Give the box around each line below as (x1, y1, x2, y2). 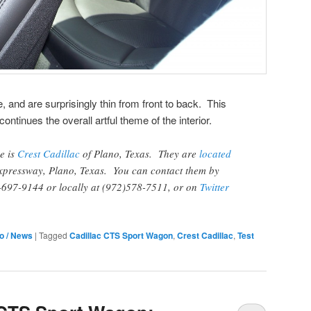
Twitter (200, 180, 229, 194)
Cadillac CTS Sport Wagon (69, 228, 173, 242)
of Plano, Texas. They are (80, 146, 199, 161)
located (199, 146, 231, 161)
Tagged (39, 228, 67, 241)
